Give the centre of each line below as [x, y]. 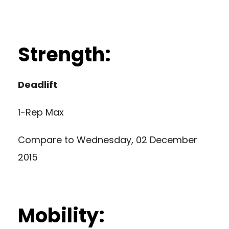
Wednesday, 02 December [137, 140]
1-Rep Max [41, 112]
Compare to [47, 140]
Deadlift [38, 84]
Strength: [64, 54]
